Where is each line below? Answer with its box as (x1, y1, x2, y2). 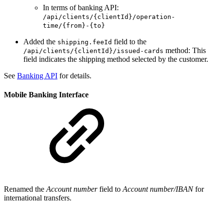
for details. (57, 72, 91, 80)
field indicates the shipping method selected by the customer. (23, 55, 208, 64)
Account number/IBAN (123, 184, 193, 193)
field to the (112, 37, 146, 46)
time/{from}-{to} (43, 22, 105, 30)
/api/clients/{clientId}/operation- (43, 13, 175, 21)
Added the (23, 37, 57, 46)
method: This (163, 46, 206, 55)
